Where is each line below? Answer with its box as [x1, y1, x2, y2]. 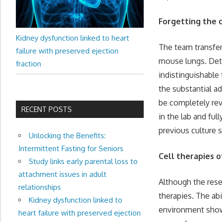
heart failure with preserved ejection [18, 208, 141, 218]
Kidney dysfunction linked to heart [16, 33, 129, 43]
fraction [16, 58, 41, 68]
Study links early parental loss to [28, 156, 138, 166]
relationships [18, 182, 61, 192]
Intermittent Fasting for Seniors [18, 143, 123, 153]
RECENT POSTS [21, 105, 72, 113]
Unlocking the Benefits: [28, 130, 106, 140]
